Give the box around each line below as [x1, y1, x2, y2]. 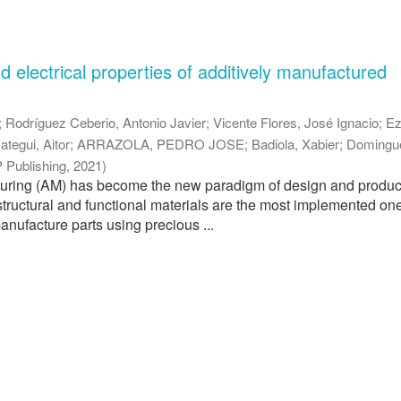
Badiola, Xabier [252, 134, 340, 154]
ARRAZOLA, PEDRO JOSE [77, 134, 245, 154]
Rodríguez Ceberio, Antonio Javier [5, 113, 207, 132]
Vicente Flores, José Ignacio [213, 113, 380, 132]
